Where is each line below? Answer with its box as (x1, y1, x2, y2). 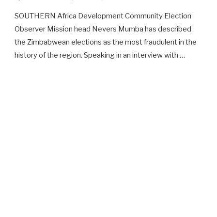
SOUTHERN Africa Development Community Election (14, 12, 191, 20)
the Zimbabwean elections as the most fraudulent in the (14, 38, 197, 46)
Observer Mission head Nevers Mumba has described (14, 25, 191, 33)
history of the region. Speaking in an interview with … (14, 51, 185, 60)
